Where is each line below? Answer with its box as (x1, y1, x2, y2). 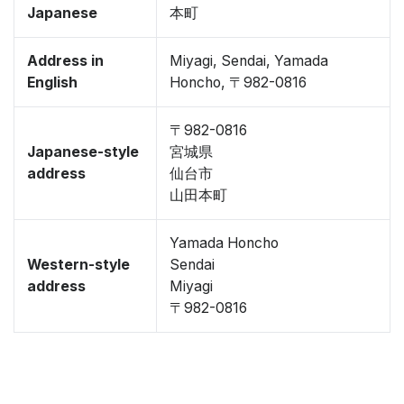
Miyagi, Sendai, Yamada (170, 52, 328, 69)
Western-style (27, 256, 130, 273)
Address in (27, 52, 104, 69)
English (27, 74, 78, 91)
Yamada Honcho (170, 234, 279, 252)
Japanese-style (27, 143, 139, 161)
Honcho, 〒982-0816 (170, 74, 307, 91)
